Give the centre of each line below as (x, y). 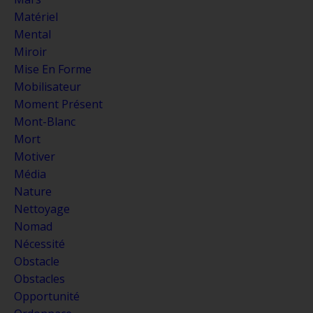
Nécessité (39, 243)
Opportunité (47, 296)
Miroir (30, 51)
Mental (32, 34)
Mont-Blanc (45, 121)
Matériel (36, 16)
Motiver (35, 156)
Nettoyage (42, 209)
